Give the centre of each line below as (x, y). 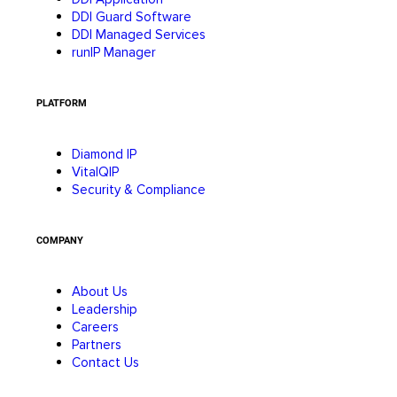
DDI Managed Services (139, 35)
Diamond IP (104, 154)
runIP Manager (114, 52)
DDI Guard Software (132, 17)
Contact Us (105, 362)
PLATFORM (62, 103)
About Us (100, 291)
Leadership (105, 309)
